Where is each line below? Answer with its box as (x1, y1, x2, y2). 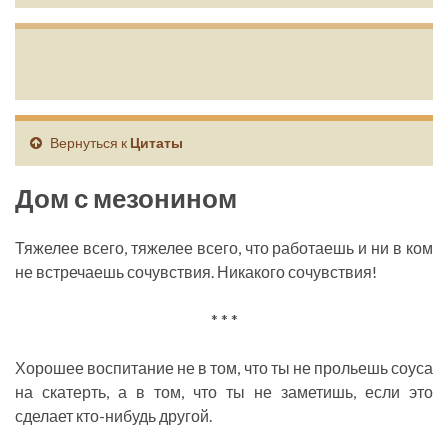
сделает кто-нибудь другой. (15, 406, 212, 426)
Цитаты (130, 134, 183, 152)
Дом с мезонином (15, 183, 237, 214)
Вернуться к (47, 134, 130, 152)
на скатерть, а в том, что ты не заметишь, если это (15, 382, 433, 402)
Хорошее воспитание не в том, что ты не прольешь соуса (15, 358, 433, 378)
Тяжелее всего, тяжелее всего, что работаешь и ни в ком (15, 238, 433, 258)
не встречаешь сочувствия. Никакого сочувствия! (15, 262, 377, 282)
